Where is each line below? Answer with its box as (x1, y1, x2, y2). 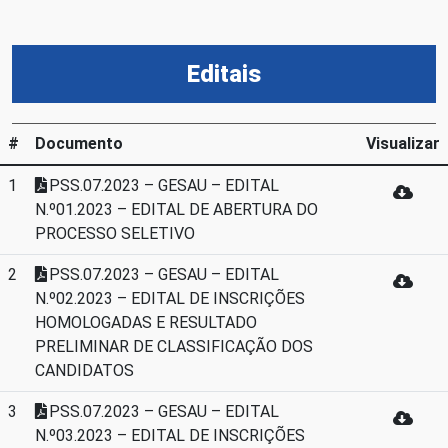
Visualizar (366, 134, 440, 153)
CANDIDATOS (35, 361, 134, 380)
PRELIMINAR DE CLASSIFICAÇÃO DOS (35, 337, 313, 356)
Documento (35, 134, 123, 153)
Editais (187, 60, 261, 88)
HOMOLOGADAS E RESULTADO (35, 313, 257, 332)
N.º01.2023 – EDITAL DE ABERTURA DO (35, 200, 318, 219)
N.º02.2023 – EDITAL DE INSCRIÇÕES (35, 289, 305, 308)
